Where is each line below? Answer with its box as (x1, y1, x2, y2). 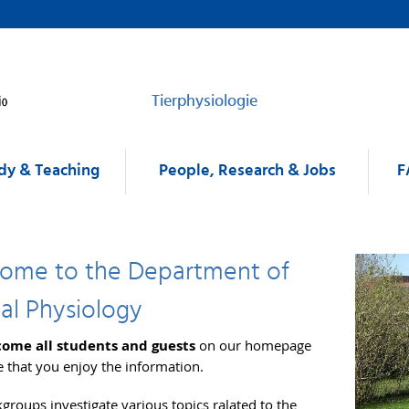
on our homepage (195, 336, 311, 354)
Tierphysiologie (152, 89, 257, 115)
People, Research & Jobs (158, 158, 336, 184)
